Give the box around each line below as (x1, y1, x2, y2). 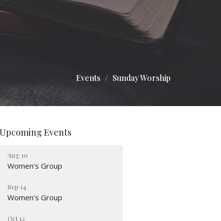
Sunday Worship (112, 73, 171, 83)
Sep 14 (7, 182, 27, 191)
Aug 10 (7, 150, 28, 159)
